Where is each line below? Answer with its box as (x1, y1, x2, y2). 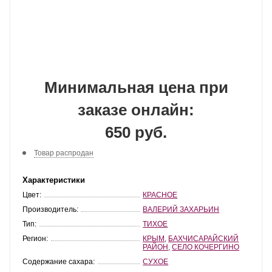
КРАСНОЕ (143, 190, 178, 199)
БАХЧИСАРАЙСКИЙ (168, 234, 239, 243)
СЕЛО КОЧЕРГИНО (172, 242, 240, 251)
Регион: (22, 234, 48, 243)
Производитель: (22, 205, 78, 214)
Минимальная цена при (44, 78, 228, 97)
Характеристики (22, 175, 85, 185)
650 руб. (105, 123, 167, 141)
